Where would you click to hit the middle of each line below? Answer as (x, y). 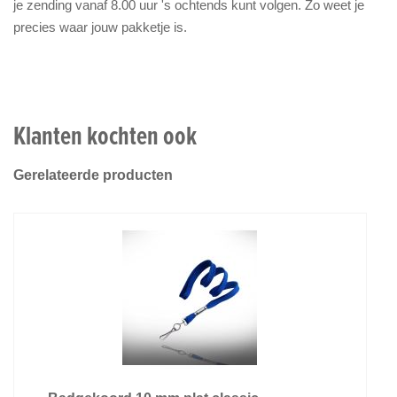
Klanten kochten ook (105, 135)
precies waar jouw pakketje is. (100, 27)
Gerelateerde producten (93, 175)
